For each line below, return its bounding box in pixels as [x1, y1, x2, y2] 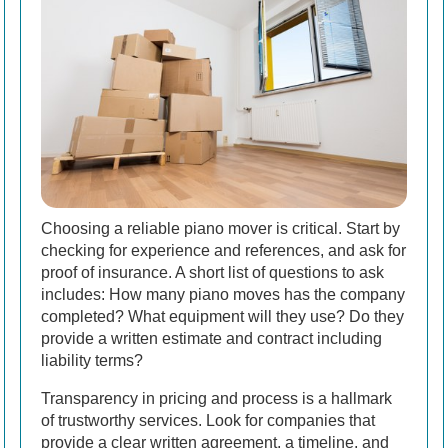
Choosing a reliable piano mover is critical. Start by [41, 219, 400, 237]
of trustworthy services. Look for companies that [41, 411, 375, 429]
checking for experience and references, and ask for [41, 241, 406, 259]
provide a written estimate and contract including [41, 329, 382, 347]
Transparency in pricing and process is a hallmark [41, 389, 392, 407]
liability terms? [41, 351, 143, 369]
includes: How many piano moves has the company [41, 285, 405, 303]
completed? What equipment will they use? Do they [41, 307, 404, 325]
